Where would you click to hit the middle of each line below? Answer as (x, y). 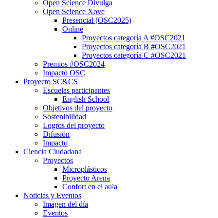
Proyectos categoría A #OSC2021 (134, 38)
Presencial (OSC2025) (97, 20)
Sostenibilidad (64, 117)
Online (73, 29)
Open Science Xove (74, 11)
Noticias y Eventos (52, 195)
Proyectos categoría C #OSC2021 (134, 55)
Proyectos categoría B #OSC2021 (134, 46)
